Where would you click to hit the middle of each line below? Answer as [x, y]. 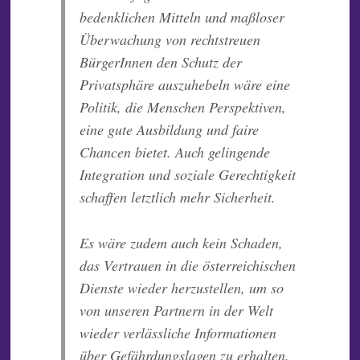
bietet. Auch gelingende [200, 152]
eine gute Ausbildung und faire [169, 130]
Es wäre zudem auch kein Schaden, [181, 243]
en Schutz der [202, 62]
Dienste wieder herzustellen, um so [181, 288]
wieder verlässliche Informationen [178, 333]
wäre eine [262, 85]
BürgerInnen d [121, 62]
